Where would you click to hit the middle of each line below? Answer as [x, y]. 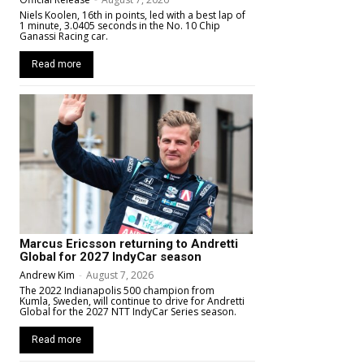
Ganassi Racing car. [64, 37]
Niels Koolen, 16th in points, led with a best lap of [132, 15]
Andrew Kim [47, 275]
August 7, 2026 [120, 275]
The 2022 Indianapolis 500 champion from [117, 291]
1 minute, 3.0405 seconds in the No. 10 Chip [120, 26]
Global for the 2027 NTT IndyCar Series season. [128, 312]
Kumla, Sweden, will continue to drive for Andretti [132, 301]
